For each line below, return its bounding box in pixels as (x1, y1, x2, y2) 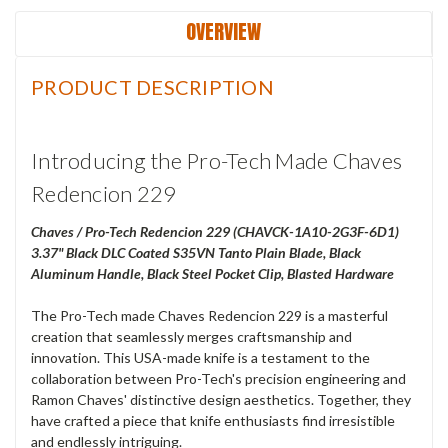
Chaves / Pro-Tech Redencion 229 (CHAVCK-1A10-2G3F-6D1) (31, 222, 399, 240)
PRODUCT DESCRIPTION (31, 74, 274, 99)
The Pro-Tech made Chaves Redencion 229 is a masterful (31, 306, 388, 324)
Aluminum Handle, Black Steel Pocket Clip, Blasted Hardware (31, 264, 394, 282)
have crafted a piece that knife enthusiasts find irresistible (31, 411, 395, 429)
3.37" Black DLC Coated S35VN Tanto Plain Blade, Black (31, 243, 361, 261)
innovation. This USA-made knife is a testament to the (31, 348, 370, 366)
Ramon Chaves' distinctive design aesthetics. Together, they (31, 390, 411, 408)
